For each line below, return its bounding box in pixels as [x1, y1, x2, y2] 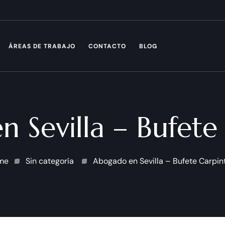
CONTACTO [88, 42, 126, 50]
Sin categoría [25, 156, 74, 166]
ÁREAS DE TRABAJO [9, 42, 75, 50]
